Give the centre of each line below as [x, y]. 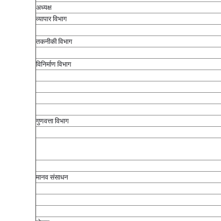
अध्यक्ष [44, 7]
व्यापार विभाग [51, 19]
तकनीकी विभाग [54, 41]
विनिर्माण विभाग [54, 64]
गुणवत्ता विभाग [52, 121]
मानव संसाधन [52, 177]
